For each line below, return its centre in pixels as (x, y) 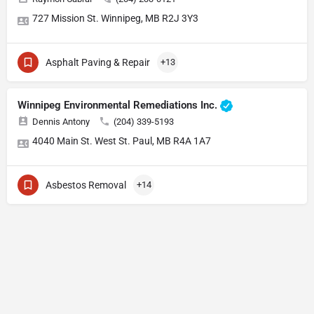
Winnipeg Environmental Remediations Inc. (119, 105)
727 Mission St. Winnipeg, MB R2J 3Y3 (115, 18)
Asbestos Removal (86, 185)
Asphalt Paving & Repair (98, 62)
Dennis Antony (61, 121)
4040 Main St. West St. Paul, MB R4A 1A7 (122, 141)
